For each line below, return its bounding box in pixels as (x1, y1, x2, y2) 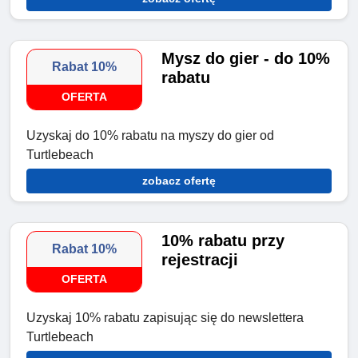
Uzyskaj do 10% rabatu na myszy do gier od (26, 129, 274, 143)
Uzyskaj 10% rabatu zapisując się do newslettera (26, 311, 304, 325)
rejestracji (161, 251, 239, 269)
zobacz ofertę (142, 174, 216, 188)
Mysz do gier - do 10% (161, 50, 331, 68)
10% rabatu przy (161, 232, 285, 250)
